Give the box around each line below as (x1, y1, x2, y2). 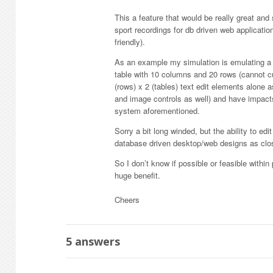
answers (72, 234, 120, 249)
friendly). (115, 36, 145, 48)
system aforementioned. (115, 105, 200, 116)
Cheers (115, 194, 140, 205)
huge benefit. (115, 169, 160, 181)
